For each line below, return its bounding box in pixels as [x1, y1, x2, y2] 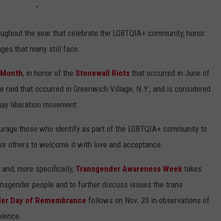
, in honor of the [23, 68, 75, 78]
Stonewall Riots [75, 68, 130, 78]
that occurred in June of [130, 68, 210, 78]
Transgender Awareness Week [75, 164, 182, 174]
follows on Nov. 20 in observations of [86, 195, 210, 206]
